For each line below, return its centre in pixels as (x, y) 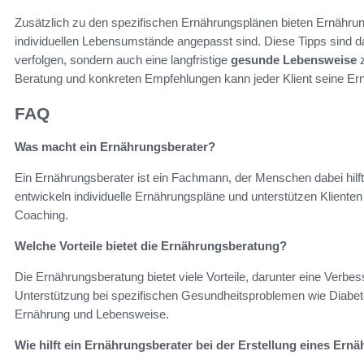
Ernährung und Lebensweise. (92, 314)
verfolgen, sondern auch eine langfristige (123, 60)
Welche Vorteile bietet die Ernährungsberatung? (151, 245)
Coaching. (41, 214)
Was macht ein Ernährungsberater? (115, 146)
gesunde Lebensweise (294, 60)
